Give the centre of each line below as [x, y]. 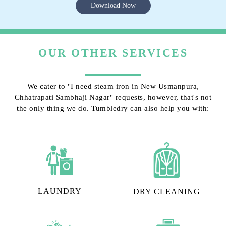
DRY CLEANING [166, 191]
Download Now [113, 5]
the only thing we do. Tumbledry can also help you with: [113, 108]
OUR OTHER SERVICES [113, 52]
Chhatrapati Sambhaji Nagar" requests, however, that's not [113, 97]
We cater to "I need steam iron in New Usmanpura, [113, 86]
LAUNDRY [60, 191]
